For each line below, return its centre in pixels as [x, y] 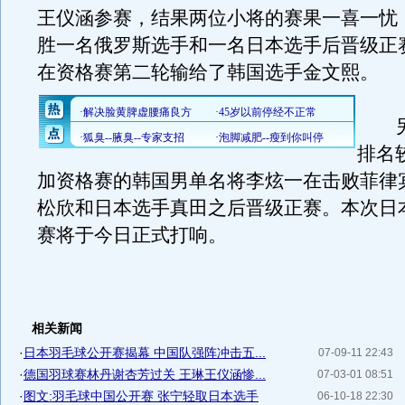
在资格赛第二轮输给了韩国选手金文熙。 [208, 72]
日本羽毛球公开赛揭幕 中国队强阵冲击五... [145, 353]
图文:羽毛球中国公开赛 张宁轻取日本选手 [141, 396]
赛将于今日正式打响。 [132, 235]
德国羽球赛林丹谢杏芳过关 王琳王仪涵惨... [145, 374]
